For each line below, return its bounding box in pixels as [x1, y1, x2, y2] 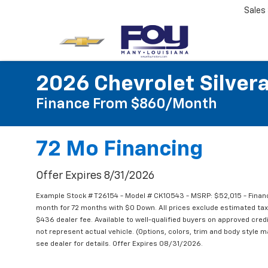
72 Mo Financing [36, 139, 203, 160]
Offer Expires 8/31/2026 [36, 170, 154, 181]
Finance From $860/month [36, 97, 217, 111]
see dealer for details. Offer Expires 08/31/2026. [36, 240, 203, 248]
